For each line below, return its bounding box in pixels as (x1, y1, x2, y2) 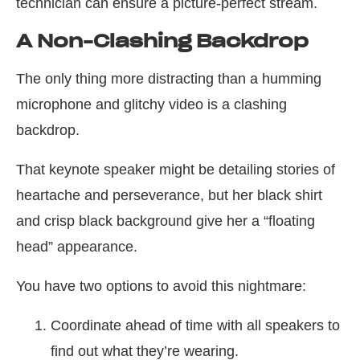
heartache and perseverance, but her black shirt (16, 187, 322, 204)
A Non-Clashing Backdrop (16, 30, 309, 53)
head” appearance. (16, 239, 137, 256)
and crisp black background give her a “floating (16, 213, 315, 230)
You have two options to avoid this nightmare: (16, 278, 306, 295)
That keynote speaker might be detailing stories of (16, 162, 335, 178)
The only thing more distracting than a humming (16, 71, 321, 88)
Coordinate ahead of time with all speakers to (51, 317, 340, 334)
